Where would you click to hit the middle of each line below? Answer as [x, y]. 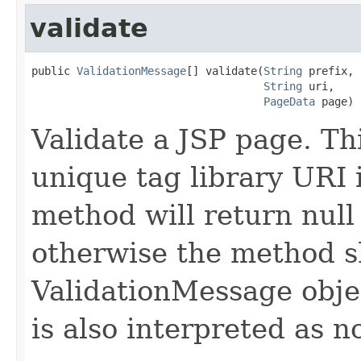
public [54, 71]
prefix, [328, 71]
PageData [289, 101]
